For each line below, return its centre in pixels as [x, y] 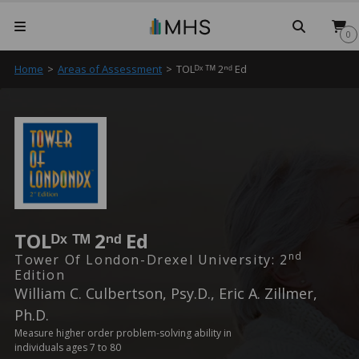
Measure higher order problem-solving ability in [123, 333]
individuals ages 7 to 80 [68, 347]
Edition [40, 275]
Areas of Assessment [110, 69]
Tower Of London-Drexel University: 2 [151, 260]
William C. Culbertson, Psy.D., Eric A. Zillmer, [166, 293]
